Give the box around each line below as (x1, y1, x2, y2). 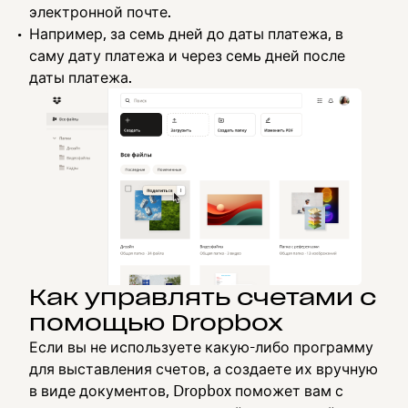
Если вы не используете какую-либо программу (29, 338, 373, 356)
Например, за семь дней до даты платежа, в (29, 25, 343, 43)
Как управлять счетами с (29, 283, 376, 311)
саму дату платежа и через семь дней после (29, 46, 345, 65)
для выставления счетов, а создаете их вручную (29, 360, 378, 378)
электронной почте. (29, 3, 171, 21)
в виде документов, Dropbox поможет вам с (29, 382, 343, 400)
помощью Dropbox (29, 309, 283, 337)
